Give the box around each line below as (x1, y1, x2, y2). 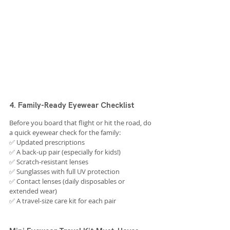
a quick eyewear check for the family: (9, 127, 121, 137)
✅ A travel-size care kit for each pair (9, 196, 116, 205)
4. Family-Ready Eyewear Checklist (9, 100, 135, 110)
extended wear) (9, 186, 57, 196)
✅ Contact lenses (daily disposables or (9, 176, 126, 186)
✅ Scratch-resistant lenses (9, 157, 88, 166)
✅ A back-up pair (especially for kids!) (9, 147, 121, 157)
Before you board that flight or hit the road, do (9, 118, 153, 127)
